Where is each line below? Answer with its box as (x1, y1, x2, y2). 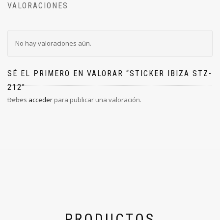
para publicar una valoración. (53, 95, 141, 105)
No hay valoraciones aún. (15, 39, 91, 48)
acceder (28, 95, 53, 105)
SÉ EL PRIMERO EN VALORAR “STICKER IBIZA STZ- (7, 69, 212, 79)
